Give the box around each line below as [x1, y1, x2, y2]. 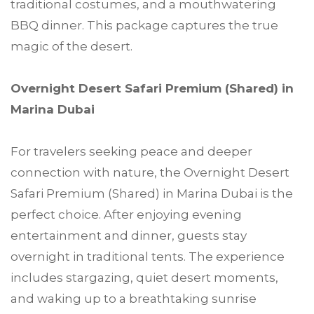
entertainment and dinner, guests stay [11, 228, 247, 243]
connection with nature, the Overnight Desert [11, 165, 289, 179]
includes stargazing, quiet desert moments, [11, 270, 278, 285]
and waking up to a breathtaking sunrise [11, 291, 257, 306]
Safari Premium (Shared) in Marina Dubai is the [11, 186, 293, 200]
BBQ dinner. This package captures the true [11, 18, 278, 32]
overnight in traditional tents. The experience [11, 249, 285, 264]
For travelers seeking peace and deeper [11, 144, 252, 158]
